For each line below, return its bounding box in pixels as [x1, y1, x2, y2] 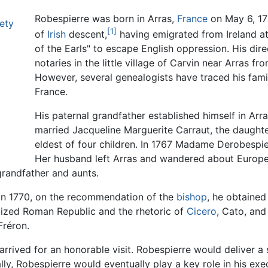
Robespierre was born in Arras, [34, 13, 177, 25]
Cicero [187, 205, 217, 218]
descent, [65, 28, 107, 41]
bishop [176, 191, 207, 203]
